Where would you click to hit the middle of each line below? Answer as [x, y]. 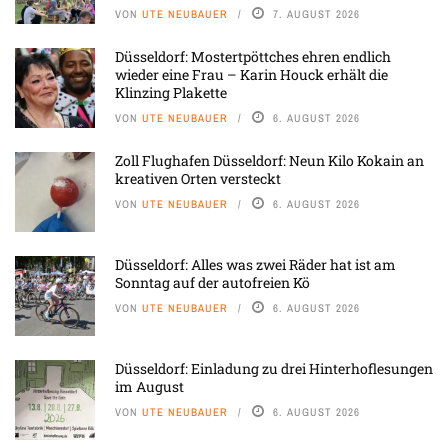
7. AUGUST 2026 [316, 14]
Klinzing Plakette [171, 93]
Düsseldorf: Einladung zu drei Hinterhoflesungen [274, 369]
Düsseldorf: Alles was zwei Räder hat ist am [255, 265]
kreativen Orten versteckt [198, 179]
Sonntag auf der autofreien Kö [212, 283]
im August [149, 387]
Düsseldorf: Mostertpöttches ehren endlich [253, 57]
